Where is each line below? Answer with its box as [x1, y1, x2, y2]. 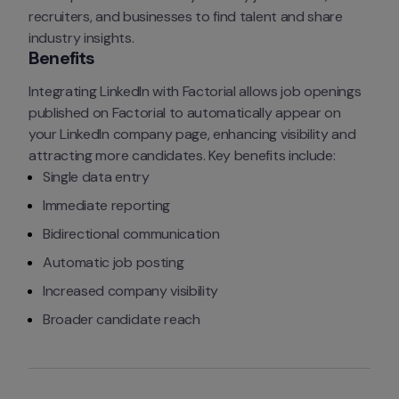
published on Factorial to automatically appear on [28, 103, 341, 123]
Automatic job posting [43, 253, 184, 273]
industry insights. [28, 28, 134, 48]
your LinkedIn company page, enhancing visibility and [28, 125, 356, 144]
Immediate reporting [43, 196, 170, 216]
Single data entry [43, 167, 150, 187]
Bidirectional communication [43, 224, 220, 244]
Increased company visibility [43, 281, 219, 301]
